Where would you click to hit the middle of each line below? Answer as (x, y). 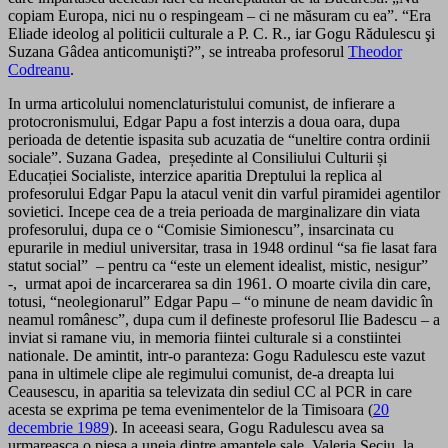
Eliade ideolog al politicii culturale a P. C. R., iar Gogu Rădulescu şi (221, 34)
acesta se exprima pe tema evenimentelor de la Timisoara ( (190, 410)
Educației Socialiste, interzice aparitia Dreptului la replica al (195, 176)
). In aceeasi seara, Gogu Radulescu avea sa (246, 428)
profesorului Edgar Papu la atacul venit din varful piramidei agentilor (224, 194)
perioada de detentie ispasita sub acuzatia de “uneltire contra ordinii (219, 140)
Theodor (375, 52)
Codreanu (39, 70)
